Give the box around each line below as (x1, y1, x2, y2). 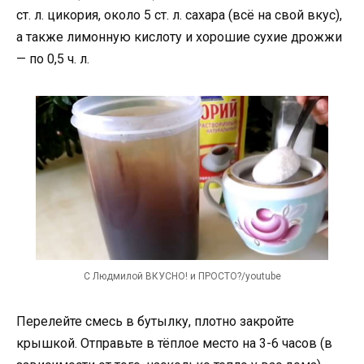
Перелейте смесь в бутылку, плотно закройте (16, 314, 294, 329)
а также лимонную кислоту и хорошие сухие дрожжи (16, 28, 342, 45)
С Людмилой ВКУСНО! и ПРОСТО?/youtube (83, 271, 281, 282)
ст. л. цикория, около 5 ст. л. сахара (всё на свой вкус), (16, 6, 342, 23)
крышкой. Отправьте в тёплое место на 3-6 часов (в (16, 336, 332, 351)
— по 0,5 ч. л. (16, 50, 89, 67)
